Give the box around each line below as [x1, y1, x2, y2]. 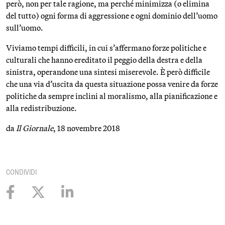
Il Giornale [16, 123, 53, 133]
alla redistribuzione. [6, 103, 77, 113]
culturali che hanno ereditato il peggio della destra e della [6, 55, 202, 65]
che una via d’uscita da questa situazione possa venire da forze [6, 79, 218, 89]
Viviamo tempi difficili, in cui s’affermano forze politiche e [6, 43, 206, 53]
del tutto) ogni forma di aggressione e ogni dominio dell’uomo [6, 11, 217, 21]
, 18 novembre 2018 [53, 123, 120, 133]
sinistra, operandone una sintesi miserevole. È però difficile [6, 67, 210, 77]
